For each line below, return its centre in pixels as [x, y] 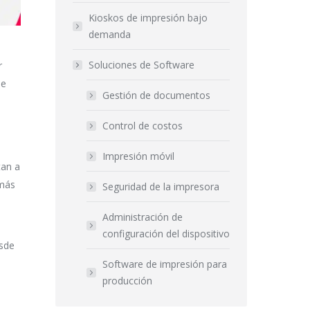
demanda [109, 34]
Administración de [142, 217]
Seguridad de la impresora [161, 186]
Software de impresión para [164, 264]
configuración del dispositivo [166, 234]
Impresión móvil [138, 156]
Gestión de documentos [156, 95]
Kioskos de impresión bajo [148, 18]
